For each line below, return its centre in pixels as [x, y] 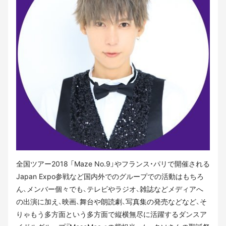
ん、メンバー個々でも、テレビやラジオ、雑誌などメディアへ [110, 189]
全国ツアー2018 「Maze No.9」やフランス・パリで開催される [113, 163]
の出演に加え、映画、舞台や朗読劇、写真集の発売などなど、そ [111, 201]
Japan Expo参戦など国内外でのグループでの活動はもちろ [110, 176]
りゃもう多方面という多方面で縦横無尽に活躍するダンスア [111, 214]
